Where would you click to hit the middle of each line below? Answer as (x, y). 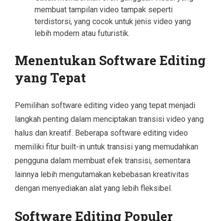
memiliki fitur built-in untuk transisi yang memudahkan (107, 147)
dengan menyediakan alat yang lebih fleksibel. (93, 188)
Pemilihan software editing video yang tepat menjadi (105, 105)
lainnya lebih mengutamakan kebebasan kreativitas (102, 174)
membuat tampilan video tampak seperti (104, 9)
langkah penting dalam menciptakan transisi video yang (109, 119)
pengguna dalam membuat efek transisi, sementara (103, 160)
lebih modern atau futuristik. (82, 33)
